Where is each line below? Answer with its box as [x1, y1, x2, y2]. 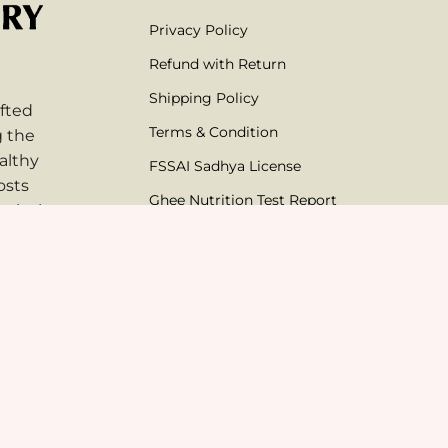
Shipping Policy [149, 88, 260, 107]
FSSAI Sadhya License [149, 156, 302, 175]
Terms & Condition [149, 122, 279, 141]
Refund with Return [149, 54, 287, 73]
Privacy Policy [149, 20, 249, 39]
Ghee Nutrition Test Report [149, 190, 338, 209]
